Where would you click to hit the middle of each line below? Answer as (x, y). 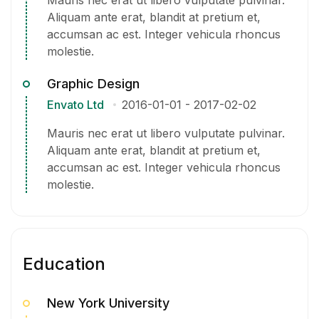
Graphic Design (93, 83)
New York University (108, 303)
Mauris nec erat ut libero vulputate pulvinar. (166, 133)
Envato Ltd (75, 104)
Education (64, 263)
